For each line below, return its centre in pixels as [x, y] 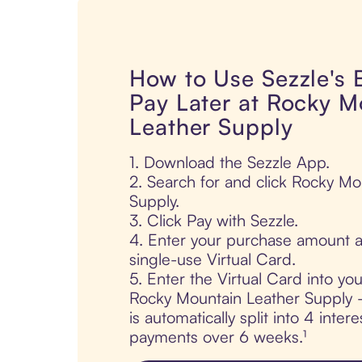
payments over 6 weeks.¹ [218, 337]
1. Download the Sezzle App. [229, 162]
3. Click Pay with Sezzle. [214, 221]
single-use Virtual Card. [213, 259]
